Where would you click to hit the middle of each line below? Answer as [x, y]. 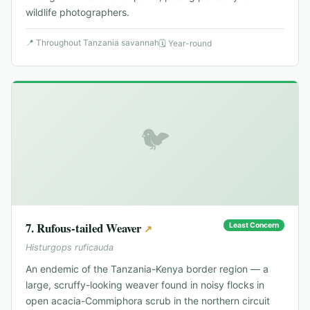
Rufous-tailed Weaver [89, 228]
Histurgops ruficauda [70, 248]
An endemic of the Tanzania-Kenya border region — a [147, 269]
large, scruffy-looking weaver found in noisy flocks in [145, 285]
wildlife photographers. [77, 12]
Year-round [190, 44]
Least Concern [254, 226]
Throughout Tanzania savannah [98, 43]
